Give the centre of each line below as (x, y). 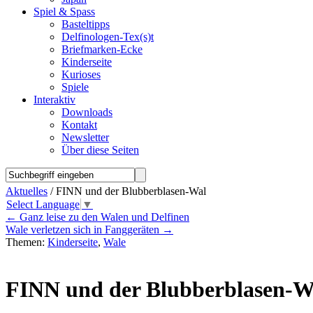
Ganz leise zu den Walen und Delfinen (103, 217)
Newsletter (85, 137)
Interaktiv (54, 100)
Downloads (87, 112)
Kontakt (79, 125)
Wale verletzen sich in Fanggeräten (84, 230)
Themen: (27, 242)
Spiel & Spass (64, 12)
